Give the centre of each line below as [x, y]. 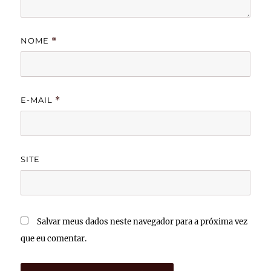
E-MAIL [38, 100]
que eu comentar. [54, 239]
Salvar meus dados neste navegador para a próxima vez [142, 222]
